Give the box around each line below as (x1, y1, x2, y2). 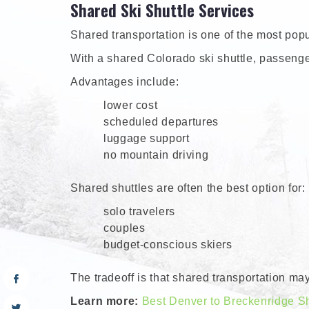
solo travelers (103, 206, 175, 218)
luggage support (103, 132, 190, 145)
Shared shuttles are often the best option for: (70, 182, 306, 195)
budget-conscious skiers (103, 239, 232, 251)
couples (103, 222, 146, 235)
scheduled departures (103, 116, 219, 128)
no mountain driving (103, 149, 209, 161)
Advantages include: (70, 76, 179, 88)
